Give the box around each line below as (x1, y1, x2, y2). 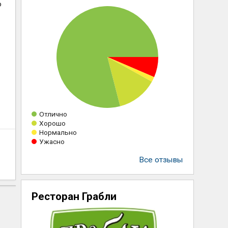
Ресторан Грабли (31, 190, 117, 203)
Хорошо (39, 119, 66, 127)
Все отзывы (138, 155, 183, 164)
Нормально (39, 128, 77, 136)
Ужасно (39, 137, 65, 146)
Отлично (39, 110, 67, 118)
